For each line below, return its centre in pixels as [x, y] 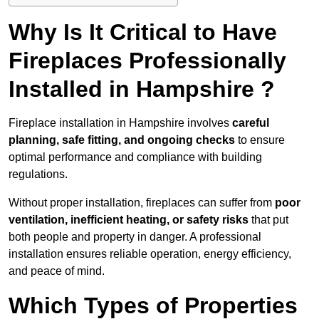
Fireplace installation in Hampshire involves [120, 123]
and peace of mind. [57, 271]
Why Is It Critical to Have [143, 32]
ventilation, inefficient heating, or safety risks [129, 220]
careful [251, 123]
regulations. [38, 174]
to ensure [260, 140]
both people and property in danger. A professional [135, 237]
